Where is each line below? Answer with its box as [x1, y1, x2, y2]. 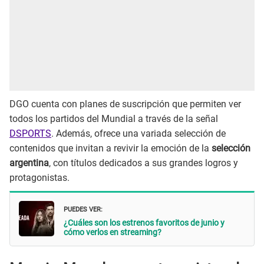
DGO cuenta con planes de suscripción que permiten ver [9, 98, 241, 110]
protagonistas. [9, 172, 70, 184]
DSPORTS [9, 128, 51, 140]
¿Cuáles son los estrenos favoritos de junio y [64, 218, 225, 228]
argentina [9, 157, 49, 169]
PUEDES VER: [64, 203, 103, 214]
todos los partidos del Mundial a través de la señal [9, 113, 218, 125]
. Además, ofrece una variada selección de [51, 128, 226, 140]
